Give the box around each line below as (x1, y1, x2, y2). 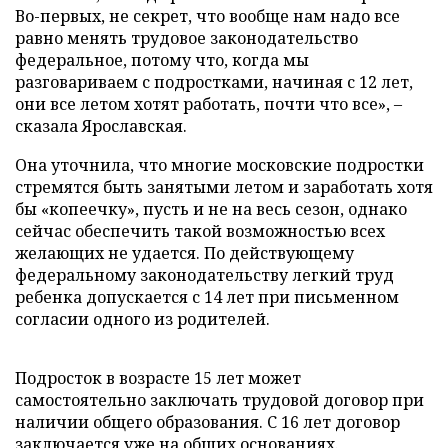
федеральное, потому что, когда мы (15, 49, 309, 71)
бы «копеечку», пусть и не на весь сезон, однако (15, 198, 407, 220)
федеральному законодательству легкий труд (15, 264, 394, 286)
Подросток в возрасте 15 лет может (15, 367, 301, 389)
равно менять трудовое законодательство (15, 27, 358, 49)
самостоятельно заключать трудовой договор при (15, 389, 424, 411)
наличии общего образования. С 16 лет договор (15, 411, 400, 433)
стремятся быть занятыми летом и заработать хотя (15, 176, 433, 198)
